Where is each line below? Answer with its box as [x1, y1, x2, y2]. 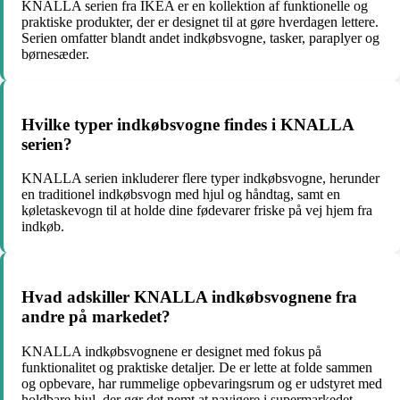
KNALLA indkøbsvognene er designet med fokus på [21, 343, 321, 359]
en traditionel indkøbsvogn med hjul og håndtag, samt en [21, 187, 340, 203]
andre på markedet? [21, 307, 171, 327]
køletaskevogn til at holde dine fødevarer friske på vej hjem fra [21, 203, 372, 219]
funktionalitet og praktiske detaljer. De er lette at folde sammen [21, 359, 372, 375]
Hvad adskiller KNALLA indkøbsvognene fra [21, 287, 357, 307]
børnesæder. [21, 46, 89, 62]
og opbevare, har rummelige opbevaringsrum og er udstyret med [21, 375, 382, 391]
